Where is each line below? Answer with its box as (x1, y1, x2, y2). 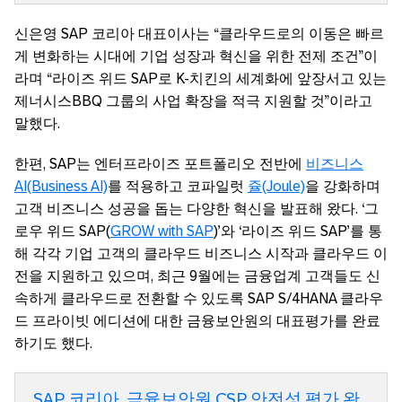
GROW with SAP (110, 223, 214, 240)
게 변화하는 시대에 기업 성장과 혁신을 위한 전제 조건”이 (14, 48, 378, 65)
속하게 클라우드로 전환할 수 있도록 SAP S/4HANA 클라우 (14, 291, 383, 307)
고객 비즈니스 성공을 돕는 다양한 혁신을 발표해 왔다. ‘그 (14, 201, 379, 217)
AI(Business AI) (14, 179, 108, 195)
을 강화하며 (305, 179, 380, 195)
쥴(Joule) (248, 179, 305, 195)
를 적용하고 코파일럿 (108, 179, 248, 195)
